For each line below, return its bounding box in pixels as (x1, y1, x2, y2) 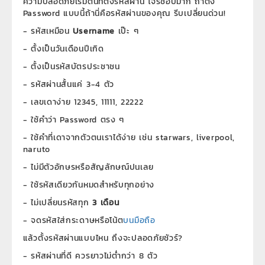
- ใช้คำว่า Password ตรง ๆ (22, 114, 125, 127)
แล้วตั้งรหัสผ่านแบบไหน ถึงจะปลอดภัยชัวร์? (22, 232, 183, 245)
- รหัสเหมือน (22, 25, 73, 38)
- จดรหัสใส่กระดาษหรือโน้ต (22, 214, 124, 227)
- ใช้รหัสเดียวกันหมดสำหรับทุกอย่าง (22, 179, 154, 192)
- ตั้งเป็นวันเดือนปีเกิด (22, 43, 104, 56)
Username (73, 25, 115, 38)
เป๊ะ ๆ (115, 25, 139, 38)
